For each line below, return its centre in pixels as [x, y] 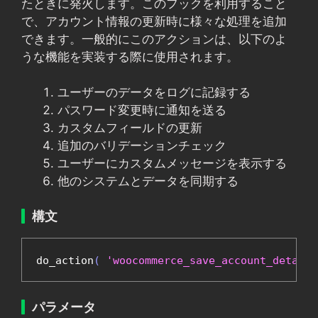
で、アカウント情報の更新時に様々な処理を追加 [154, 21]
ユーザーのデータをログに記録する [154, 92]
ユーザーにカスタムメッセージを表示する [172, 163]
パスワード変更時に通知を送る [142, 110]
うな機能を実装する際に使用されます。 [130, 56]
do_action [65, 260]
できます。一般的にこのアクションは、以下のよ [154, 39]
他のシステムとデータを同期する [148, 181]
